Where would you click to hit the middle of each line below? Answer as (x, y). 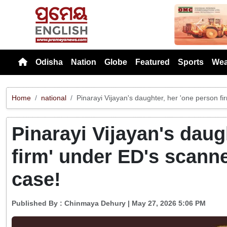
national (54, 98)
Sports (191, 62)
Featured (153, 62)
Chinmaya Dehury (95, 203)
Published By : (38, 203)
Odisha (49, 62)
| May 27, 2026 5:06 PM (166, 203)
